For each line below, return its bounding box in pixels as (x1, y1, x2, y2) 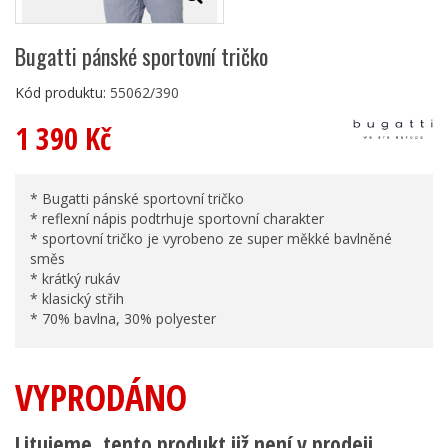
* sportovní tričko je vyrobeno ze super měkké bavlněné (30, 228, 392, 248)
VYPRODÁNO (15, 372, 187, 422)
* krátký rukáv (30, 268, 120, 288)
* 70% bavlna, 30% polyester (30, 308, 216, 328)
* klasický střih (30, 288, 124, 308)
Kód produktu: (15, 82, 106, 102)
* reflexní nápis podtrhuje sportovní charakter (30, 208, 324, 228)
